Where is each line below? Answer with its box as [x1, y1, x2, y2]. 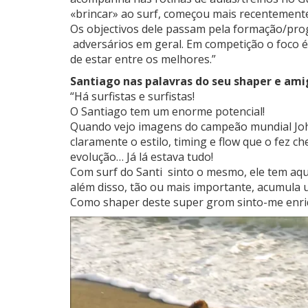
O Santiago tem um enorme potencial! [70, 103, 265, 119]
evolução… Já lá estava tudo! [70, 148, 213, 164]
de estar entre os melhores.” [70, 51, 216, 67]
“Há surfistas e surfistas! [70, 88, 195, 104]
